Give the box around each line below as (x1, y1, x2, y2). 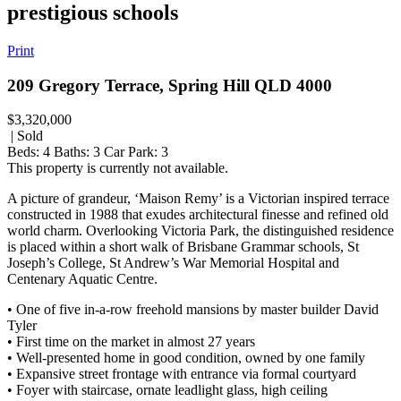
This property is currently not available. (7, 160, 228, 176)
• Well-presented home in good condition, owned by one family (7, 350, 365, 366)
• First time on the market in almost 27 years (7, 334, 255, 350)
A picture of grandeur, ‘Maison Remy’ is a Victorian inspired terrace (7, 191, 389, 207)
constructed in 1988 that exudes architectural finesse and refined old (7, 207, 388, 223)
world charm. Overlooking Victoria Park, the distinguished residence (7, 223, 394, 239)
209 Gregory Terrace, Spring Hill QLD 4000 (7, 75, 332, 95)
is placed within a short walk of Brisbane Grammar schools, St (7, 239, 359, 255)
